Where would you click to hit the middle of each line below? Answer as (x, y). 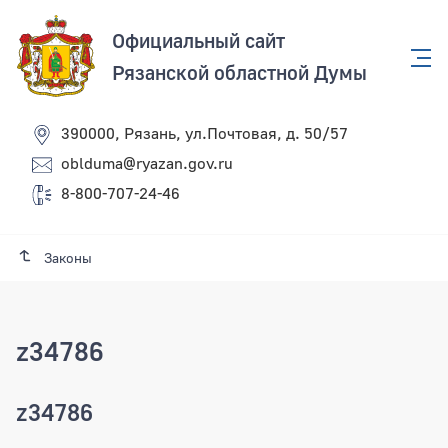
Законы (67, 257)
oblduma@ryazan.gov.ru (147, 163)
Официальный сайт (198, 40)
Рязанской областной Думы (239, 72)
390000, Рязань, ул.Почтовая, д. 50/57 (204, 133)
